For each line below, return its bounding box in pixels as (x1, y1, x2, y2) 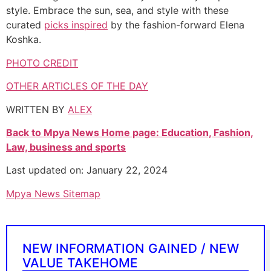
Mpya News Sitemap (6, 187, 100, 200)
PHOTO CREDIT (6, 56, 78, 69)
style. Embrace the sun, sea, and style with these (6, 4, 229, 17)
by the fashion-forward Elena (108, 19, 244, 31)
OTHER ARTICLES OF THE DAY (6, 80, 148, 93)
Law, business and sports (6, 140, 126, 153)
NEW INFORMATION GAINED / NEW (22, 240, 239, 256)
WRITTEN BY (6, 103, 68, 116)
